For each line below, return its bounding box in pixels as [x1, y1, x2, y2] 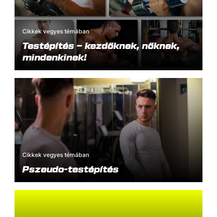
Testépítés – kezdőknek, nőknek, [22, 40, 180, 51]
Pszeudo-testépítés [22, 163, 119, 174]
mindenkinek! [22, 51, 87, 62]
